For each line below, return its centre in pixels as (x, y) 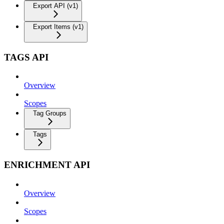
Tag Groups (50, 113)
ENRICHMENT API (47, 164)
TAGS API (26, 57)
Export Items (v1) (58, 26)
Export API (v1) (55, 5)
